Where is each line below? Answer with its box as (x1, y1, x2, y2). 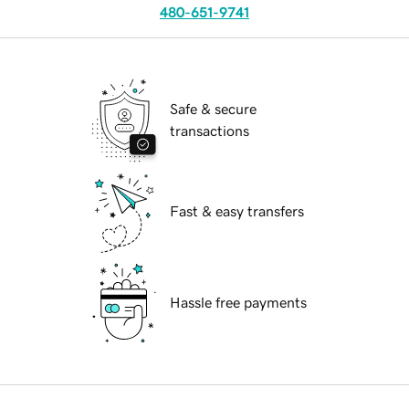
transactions (170, 123, 249, 139)
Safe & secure (170, 101, 257, 117)
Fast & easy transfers (170, 204, 304, 219)
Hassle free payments (170, 295, 307, 310)
